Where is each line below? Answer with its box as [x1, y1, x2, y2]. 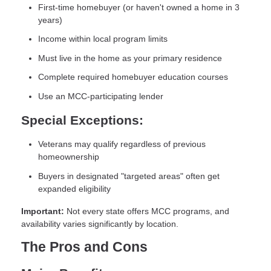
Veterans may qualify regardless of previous [38, 139, 206, 149]
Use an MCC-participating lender [38, 91, 163, 101]
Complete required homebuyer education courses [38, 72, 228, 82]
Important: [21, 206, 64, 217]
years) [38, 15, 62, 25]
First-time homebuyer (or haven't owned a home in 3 [38, 2, 240, 12]
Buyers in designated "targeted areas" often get [38, 171, 220, 181]
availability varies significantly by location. [21, 219, 178, 229]
